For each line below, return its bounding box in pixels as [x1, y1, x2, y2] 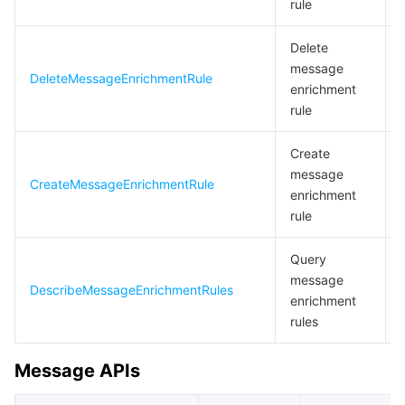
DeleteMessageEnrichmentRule [30, 71, 212, 86]
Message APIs [14, 360, 140, 381]
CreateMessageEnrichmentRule [30, 176, 214, 192]
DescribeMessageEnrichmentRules [30, 282, 233, 297]
